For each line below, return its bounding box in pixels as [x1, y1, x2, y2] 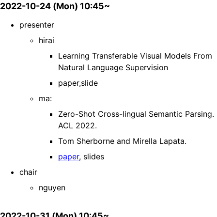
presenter [19, 20, 54, 30]
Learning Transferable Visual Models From [58, 51, 212, 61]
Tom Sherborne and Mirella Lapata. [58, 136, 186, 146]
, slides [79, 152, 104, 162]
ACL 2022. [58, 121, 97, 131]
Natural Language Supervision [58, 62, 168, 73]
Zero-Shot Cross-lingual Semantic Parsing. [58, 109, 214, 119]
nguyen [39, 183, 65, 193]
